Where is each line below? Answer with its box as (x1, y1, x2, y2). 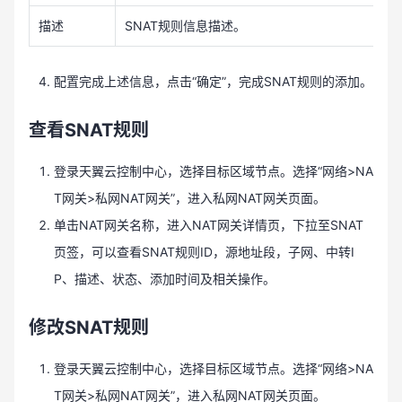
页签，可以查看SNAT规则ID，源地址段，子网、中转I (54, 244, 354, 259)
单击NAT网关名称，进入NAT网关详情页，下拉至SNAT (54, 217, 363, 232)
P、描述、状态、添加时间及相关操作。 (54, 271, 275, 286)
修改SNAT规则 (29, 317, 149, 338)
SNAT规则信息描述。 (125, 18, 246, 33)
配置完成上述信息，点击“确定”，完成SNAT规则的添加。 (54, 74, 372, 89)
